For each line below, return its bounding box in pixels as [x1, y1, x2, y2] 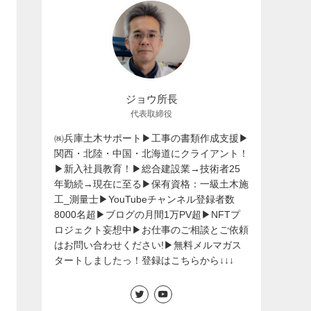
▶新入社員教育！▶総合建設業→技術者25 [54, 162, 240, 174]
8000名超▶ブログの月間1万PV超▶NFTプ [54, 208, 240, 220]
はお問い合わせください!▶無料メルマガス [54, 239, 242, 251]
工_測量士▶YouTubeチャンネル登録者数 [54, 193, 235, 205]
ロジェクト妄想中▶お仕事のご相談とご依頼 [54, 224, 249, 235]
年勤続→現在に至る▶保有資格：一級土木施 [54, 178, 249, 190]
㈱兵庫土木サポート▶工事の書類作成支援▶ [54, 132, 249, 144]
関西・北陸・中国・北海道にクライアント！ [54, 147, 249, 159]
